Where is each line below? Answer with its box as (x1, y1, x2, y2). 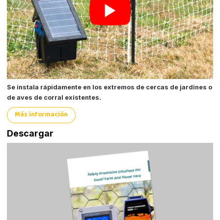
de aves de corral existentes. (7, 93, 102, 101)
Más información (15, 110, 68, 121)
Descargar (7, 128, 54, 139)
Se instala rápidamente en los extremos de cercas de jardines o (7, 83, 213, 91)
